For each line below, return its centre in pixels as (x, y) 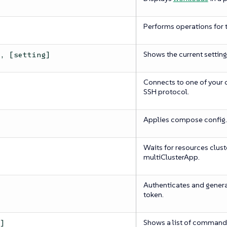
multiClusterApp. (171, 157)
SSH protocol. (166, 92)
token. (153, 195)
